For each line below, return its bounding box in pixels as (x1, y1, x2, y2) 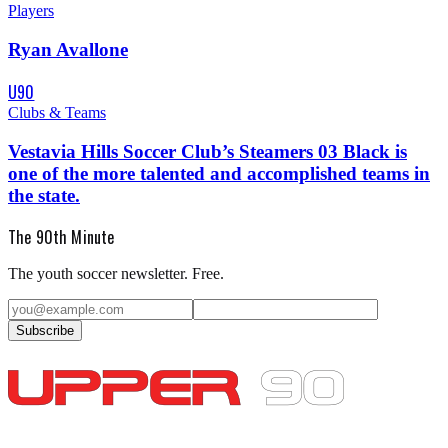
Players (8, 2, 54, 20)
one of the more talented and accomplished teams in (8, 162, 430, 184)
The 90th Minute (8, 225, 115, 250)
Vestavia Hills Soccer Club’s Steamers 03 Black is (8, 140, 407, 162)
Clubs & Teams (8, 103, 106, 121)
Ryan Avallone (8, 39, 128, 61)
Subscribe (16, 323, 74, 339)
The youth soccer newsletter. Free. (8, 265, 224, 283)
